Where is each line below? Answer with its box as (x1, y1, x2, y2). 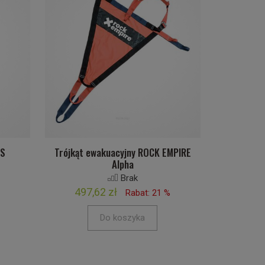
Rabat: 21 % (125, 188, 171, 198)
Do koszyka (100, 212, 146, 223)
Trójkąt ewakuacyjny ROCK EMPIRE (54, 145, 191, 160)
